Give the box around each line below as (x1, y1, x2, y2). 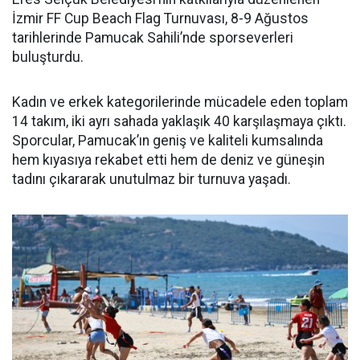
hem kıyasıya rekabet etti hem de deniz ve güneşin (12, 152, 325, 169)
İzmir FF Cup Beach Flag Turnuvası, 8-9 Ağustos (12, 10, 309, 27)
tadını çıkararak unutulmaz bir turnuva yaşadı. (12, 171, 291, 188)
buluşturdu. (12, 49, 84, 66)
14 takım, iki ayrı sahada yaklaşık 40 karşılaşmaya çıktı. (12, 113, 346, 130)
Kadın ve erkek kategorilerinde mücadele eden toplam (12, 94, 348, 111)
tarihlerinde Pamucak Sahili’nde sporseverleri (12, 30, 293, 47)
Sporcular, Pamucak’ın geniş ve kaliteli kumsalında (12, 133, 323, 149)
